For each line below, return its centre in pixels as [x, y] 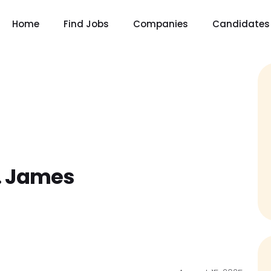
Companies [161, 24]
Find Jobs [86, 24]
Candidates [241, 24]
